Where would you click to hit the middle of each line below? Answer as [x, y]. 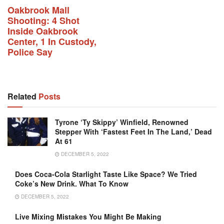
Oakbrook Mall [38, 10]
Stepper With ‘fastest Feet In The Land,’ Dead [133, 132]
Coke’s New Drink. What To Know [72, 184]
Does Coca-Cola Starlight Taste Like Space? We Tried [106, 174]
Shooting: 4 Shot [43, 21]
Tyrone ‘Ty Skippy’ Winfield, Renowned [122, 122]
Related [22, 96]
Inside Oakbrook [43, 31]
